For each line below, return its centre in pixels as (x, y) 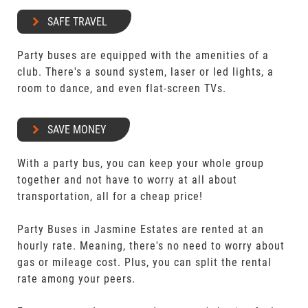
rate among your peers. (77, 279)
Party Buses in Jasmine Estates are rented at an (141, 229)
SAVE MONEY (77, 130)
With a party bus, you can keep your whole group (141, 163)
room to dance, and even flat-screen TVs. (122, 88)
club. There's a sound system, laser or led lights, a (146, 72)
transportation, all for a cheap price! (110, 196)
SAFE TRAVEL (78, 22)
